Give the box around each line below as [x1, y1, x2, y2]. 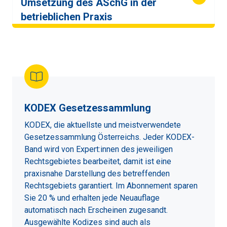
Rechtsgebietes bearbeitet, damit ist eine [24, 156, 171, 166]
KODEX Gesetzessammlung [24, 101, 151, 114]
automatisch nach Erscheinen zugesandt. [24, 205, 168, 215]
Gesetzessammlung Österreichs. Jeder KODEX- [24, 132, 195, 142]
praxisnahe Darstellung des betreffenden [24, 168, 170, 178]
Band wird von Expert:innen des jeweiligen [24, 144, 173, 154]
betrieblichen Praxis [21, 10, 112, 23]
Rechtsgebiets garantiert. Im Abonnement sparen [24, 180, 198, 191]
